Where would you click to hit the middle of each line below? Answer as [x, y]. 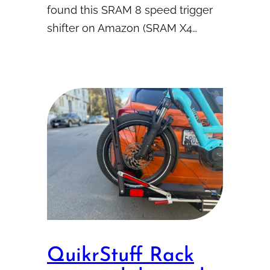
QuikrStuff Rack [121, 256]
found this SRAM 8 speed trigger [130, 10]
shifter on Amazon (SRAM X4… [122, 28]
